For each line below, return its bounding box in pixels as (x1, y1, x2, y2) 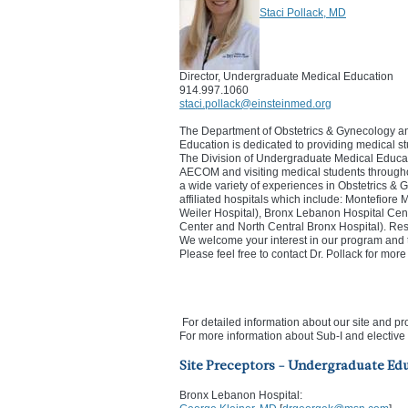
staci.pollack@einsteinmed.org (179, 97, 331, 110)
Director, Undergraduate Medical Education (179, 70, 393, 83)
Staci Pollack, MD (260, 6, 346, 20)
